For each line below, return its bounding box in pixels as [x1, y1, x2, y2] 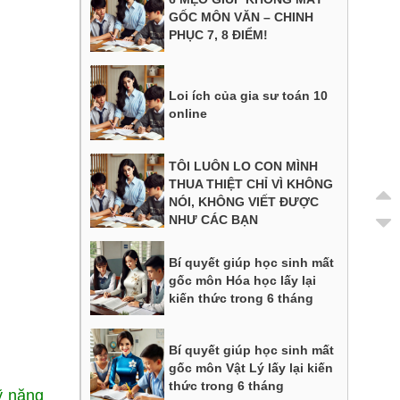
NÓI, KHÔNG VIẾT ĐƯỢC [169, 194, 320, 209]
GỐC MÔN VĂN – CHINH [169, 9, 314, 24]
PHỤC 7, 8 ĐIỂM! [169, 27, 269, 42]
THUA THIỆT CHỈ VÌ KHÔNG [169, 176, 334, 191]
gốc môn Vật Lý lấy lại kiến [169, 361, 334, 376]
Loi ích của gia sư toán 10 [169, 88, 329, 104]
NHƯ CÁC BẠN [169, 212, 259, 227]
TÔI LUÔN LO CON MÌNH [169, 158, 319, 173]
